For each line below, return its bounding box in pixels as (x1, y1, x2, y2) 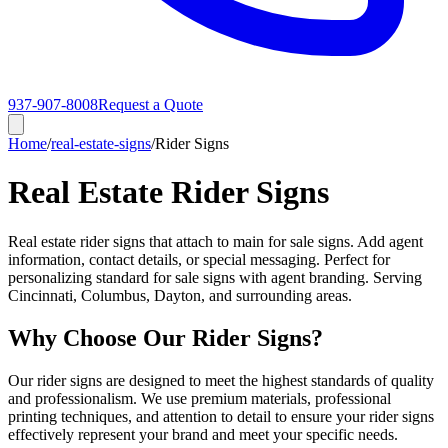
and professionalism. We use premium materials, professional (8, 389, 391, 407)
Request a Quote (98, 96, 203, 113)
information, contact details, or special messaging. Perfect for (8, 250, 390, 268)
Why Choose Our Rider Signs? (8, 324, 323, 351)
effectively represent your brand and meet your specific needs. (8, 425, 398, 443)
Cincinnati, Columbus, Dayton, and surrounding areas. (8, 286, 352, 304)
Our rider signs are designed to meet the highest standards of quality (8, 371, 434, 389)
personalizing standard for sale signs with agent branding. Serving (8, 268, 422, 286)
